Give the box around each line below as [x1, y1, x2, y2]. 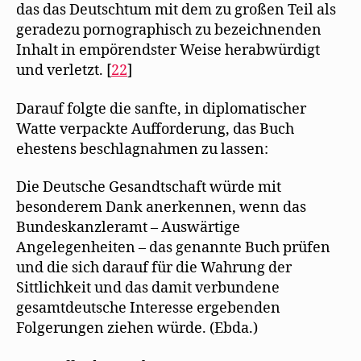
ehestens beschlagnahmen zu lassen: [16, 139, 268, 159]
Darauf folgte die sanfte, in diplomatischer [16, 99, 306, 118]
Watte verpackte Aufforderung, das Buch [16, 119, 294, 139]
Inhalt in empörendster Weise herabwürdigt [16, 41, 320, 60]
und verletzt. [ [16, 61, 111, 80]
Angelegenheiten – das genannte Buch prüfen [16, 239, 330, 257]
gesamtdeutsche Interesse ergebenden [16, 299, 280, 317]
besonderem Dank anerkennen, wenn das [16, 198, 306, 217]
